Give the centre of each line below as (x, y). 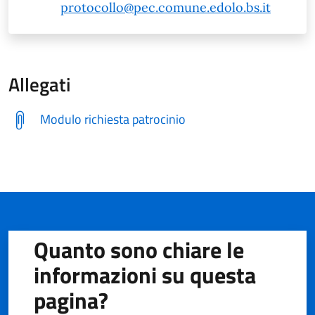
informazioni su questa (145, 275)
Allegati (40, 84)
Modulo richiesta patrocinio (112, 119)
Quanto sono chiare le (139, 249)
